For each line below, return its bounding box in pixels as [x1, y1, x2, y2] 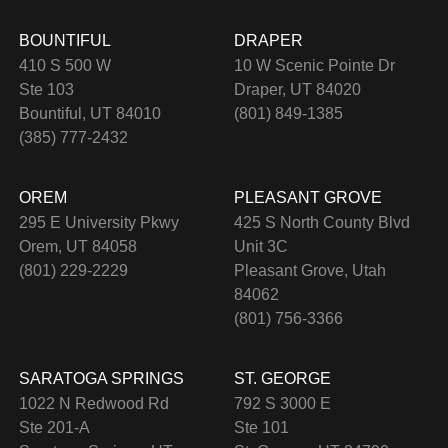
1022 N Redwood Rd [18, 394, 169, 412]
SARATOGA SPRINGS [18, 369, 184, 387]
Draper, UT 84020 [234, 80, 361, 98]
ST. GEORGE [234, 369, 331, 387]
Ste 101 [234, 418, 289, 436]
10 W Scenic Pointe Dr [234, 56, 395, 74]
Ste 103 [18, 80, 74, 98]
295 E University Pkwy [18, 213, 179, 231]
